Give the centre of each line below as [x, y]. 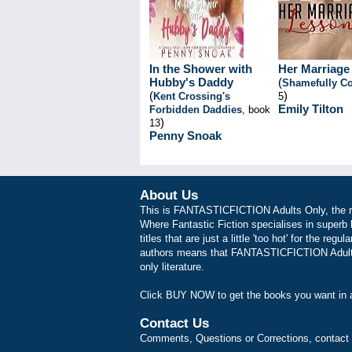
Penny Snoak [185, 136]
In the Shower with [201, 69]
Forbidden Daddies [196, 110]
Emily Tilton [311, 109]
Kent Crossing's [192, 96]
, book [256, 110]
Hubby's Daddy [191, 82]
